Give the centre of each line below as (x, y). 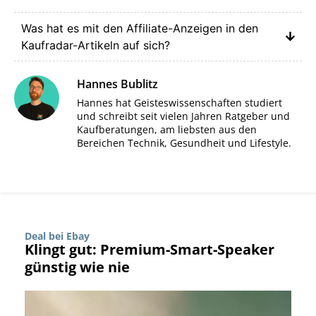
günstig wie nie (77, 267)
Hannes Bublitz (117, 84)
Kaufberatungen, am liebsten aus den (167, 129)
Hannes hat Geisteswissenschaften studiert (180, 102)
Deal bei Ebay (57, 236)
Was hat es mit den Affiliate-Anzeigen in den (140, 28)
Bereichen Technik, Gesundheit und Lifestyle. (184, 142)
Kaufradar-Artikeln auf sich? (96, 45)
